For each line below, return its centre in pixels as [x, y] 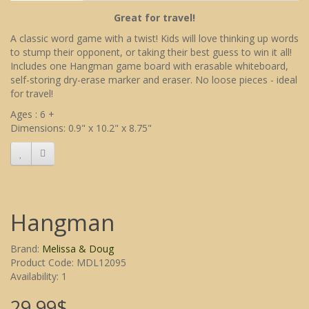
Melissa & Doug [78, 249]
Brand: [26, 249]
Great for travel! [154, 18]
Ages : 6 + [32, 114]
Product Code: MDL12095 [68, 263]
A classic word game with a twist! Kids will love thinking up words [154, 39]
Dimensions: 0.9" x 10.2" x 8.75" [81, 128]
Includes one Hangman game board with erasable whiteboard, [149, 66]
